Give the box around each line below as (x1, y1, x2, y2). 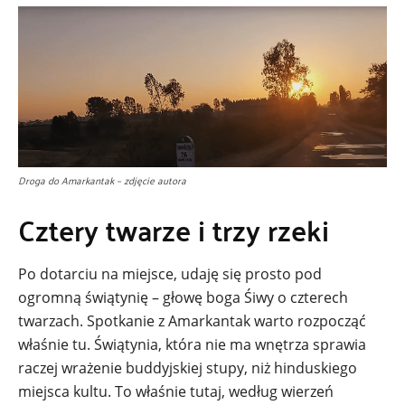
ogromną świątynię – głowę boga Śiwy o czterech (18, 287, 348, 307)
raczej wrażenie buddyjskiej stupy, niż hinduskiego (18, 357, 357, 378)
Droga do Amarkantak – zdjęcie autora (18, 170, 186, 189)
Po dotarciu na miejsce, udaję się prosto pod (18, 263, 322, 284)
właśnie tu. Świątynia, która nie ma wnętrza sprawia (18, 334, 366, 354)
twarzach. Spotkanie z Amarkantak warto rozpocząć (18, 310, 366, 331)
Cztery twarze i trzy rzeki (18, 202, 329, 256)
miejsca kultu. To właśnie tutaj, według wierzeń (18, 381, 334, 401)
